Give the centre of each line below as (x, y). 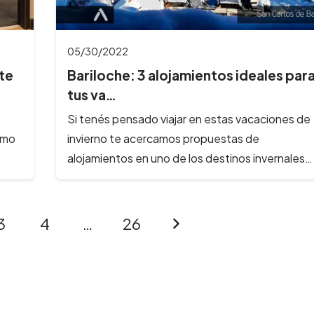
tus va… (91, 95)
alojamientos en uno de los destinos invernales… (190, 158)
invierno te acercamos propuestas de (163, 138)
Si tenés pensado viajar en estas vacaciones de (189, 118)
